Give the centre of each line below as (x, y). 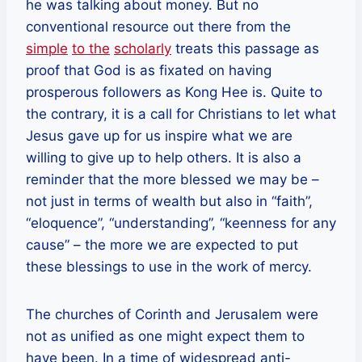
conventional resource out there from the (158, 26)
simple (47, 48)
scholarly (143, 48)
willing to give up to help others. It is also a (164, 157)
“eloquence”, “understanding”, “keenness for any (181, 223)
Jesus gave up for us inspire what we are (159, 135)
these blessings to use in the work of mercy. (169, 266)
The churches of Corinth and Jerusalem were (172, 314)
